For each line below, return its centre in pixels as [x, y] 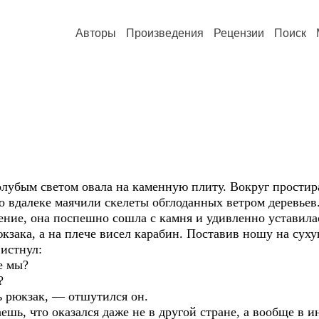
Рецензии [239, 33]
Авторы [96, 33]
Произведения [165, 33]
